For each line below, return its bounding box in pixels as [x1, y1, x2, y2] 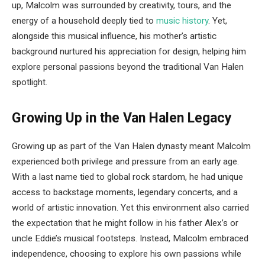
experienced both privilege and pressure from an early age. [12, 156, 239, 167]
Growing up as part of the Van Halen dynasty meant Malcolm [12, 141, 251, 152]
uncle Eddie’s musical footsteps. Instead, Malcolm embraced [12, 233, 248, 244]
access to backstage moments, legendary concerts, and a [12, 187, 238, 198]
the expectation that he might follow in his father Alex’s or [12, 218, 238, 229]
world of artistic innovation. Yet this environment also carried [12, 202, 249, 214]
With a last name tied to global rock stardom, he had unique [12, 172, 243, 183]
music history [156, 15, 208, 26]
